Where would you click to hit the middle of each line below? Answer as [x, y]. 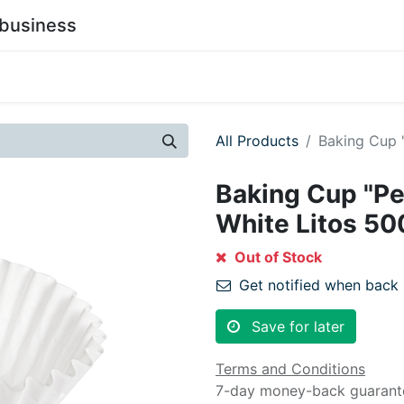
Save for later [298, 326]
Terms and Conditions [290, 369]
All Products [257, 141]
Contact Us [280, 77]
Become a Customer [157, 77]
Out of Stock [276, 257]
